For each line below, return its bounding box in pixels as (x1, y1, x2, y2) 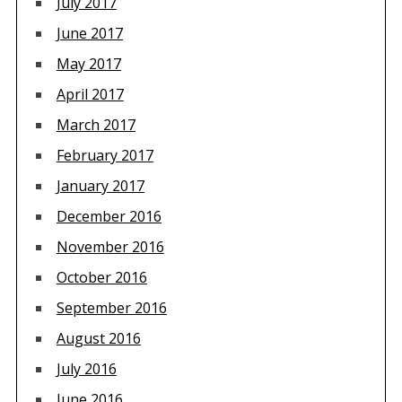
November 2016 (56, 236, 164, 257)
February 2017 (56, 144, 153, 165)
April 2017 (56, 83, 124, 104)
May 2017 (56, 53, 121, 74)
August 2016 (56, 328, 141, 348)
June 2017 (56, 22, 123, 43)
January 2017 (56, 175, 144, 196)
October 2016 (56, 267, 147, 287)
